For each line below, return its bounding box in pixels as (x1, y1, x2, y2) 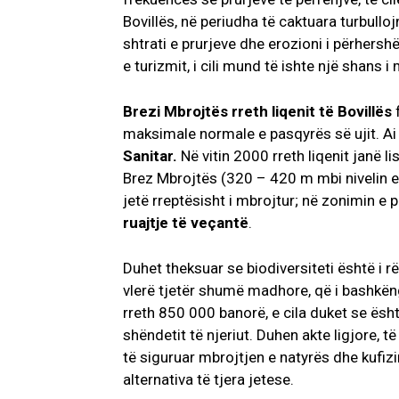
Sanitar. (123, 147, 181, 166)
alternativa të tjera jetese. (123, 370, 294, 389)
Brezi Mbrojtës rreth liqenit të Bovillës (123, 102, 395, 121)
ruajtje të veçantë (123, 214, 248, 232)
